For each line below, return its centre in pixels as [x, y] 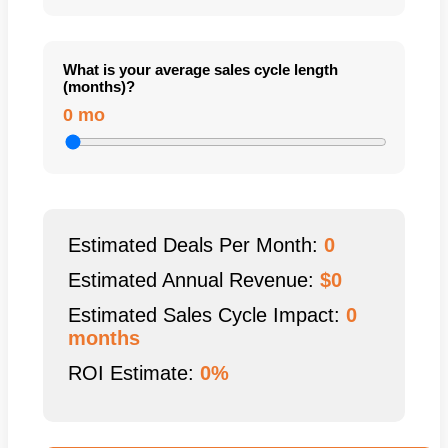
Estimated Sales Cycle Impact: [207, 315]
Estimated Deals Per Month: [196, 245]
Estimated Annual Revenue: [194, 280]
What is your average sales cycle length [200, 70]
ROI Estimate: [134, 373]
